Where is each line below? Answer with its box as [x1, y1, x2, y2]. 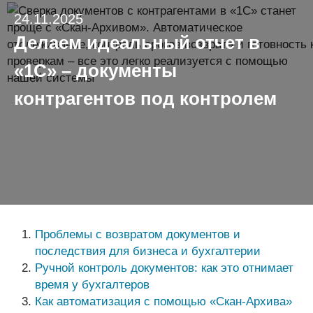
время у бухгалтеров [35, 277, 150, 292]
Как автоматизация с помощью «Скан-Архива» [35, 294, 292, 309]
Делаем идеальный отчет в [14, 32, 260, 54]
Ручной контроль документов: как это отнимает [35, 261, 293, 275]
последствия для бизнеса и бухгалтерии [35, 244, 261, 259]
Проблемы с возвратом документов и [35, 227, 240, 242]
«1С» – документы [14, 60, 177, 82]
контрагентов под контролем [14, 88, 277, 110]
